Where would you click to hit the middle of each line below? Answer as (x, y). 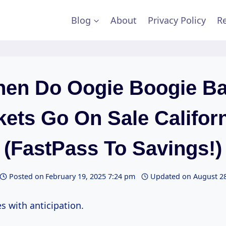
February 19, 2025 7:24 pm (91, 177)
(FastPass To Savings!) (113, 148)
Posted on (26, 177)
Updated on (171, 177)
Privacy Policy (177, 20)
